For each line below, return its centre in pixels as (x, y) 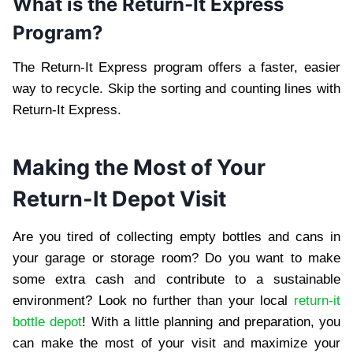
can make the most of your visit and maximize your (176, 343)
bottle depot (48, 321)
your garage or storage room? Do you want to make (176, 258)
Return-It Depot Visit (122, 199)
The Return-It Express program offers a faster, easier (176, 67)
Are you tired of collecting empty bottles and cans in (176, 236)
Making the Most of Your (139, 168)
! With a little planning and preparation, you (211, 321)
